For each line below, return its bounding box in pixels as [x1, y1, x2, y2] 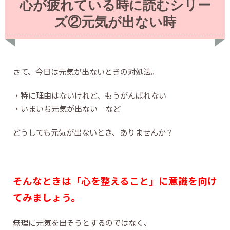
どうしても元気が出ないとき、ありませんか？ [13, 126, 174, 138]
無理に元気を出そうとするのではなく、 [13, 217, 151, 228]
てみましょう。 [13, 190, 81, 204]
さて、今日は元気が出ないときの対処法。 [13, 66, 159, 77]
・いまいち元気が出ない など [13, 103, 121, 114]
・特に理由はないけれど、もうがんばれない [13, 89, 166, 101]
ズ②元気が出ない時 [54, 14, 176, 30]
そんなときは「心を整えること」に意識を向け [13, 174, 217, 187]
